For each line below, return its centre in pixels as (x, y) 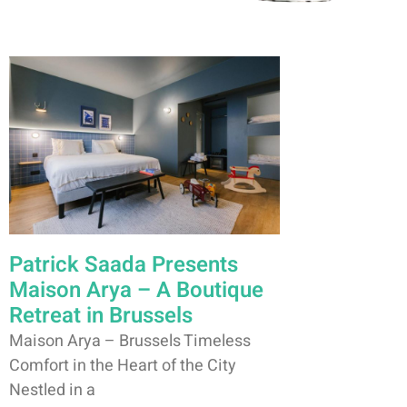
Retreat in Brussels (101, 316)
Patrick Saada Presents (124, 265)
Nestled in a (52, 391)
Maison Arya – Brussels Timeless (130, 342)
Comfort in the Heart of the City (123, 366)
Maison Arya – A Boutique (136, 291)
